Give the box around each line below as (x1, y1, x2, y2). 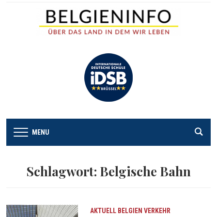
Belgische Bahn (100, 162, 191, 180)
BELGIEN (117, 206, 142, 215)
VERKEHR (143, 206, 170, 215)
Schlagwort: (26, 162, 100, 180)
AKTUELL (90, 206, 116, 215)
